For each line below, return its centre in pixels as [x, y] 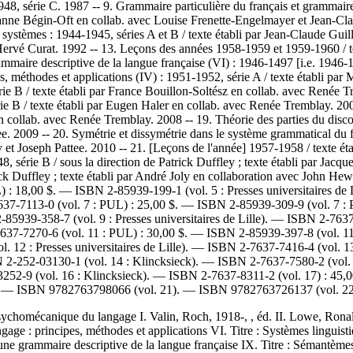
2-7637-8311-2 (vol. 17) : [264, 275]
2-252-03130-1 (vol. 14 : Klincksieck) [101, 261]
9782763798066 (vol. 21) [113, 289]
